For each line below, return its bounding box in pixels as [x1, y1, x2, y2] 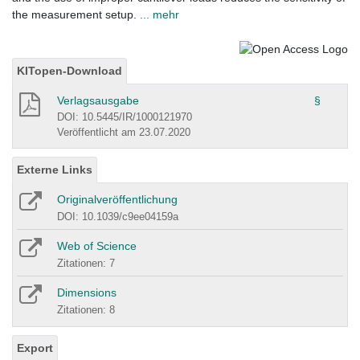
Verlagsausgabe [57, 93, 139, 107]
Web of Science [57, 239, 137, 252]
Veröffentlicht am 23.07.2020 [57, 125, 190, 138]
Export [17, 341, 53, 354]
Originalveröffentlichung [57, 192, 178, 206]
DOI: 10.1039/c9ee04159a [57, 210, 178, 223]
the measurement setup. [12, 8, 140, 22]
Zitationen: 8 [57, 303, 115, 316]
